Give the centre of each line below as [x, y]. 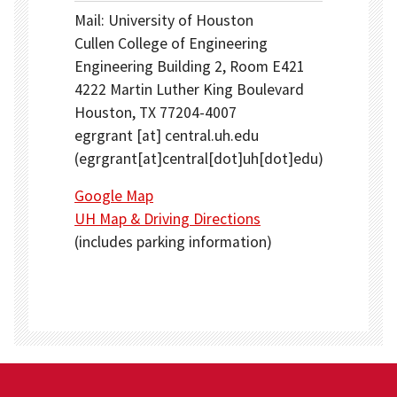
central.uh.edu [212, 136]
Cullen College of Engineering [171, 43]
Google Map [114, 196]
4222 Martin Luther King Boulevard [189, 90]
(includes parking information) [173, 242]
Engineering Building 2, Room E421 [190, 66]
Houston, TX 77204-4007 [156, 113]
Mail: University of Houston [164, 20]
